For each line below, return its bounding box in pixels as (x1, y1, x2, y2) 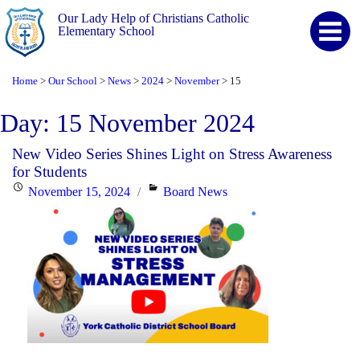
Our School (48, 75, 97, 87)
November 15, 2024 (28, 184, 130, 198)
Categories (146, 183, 201, 198)
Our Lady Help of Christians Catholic (58, 11, 250, 26)
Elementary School (58, 24, 155, 39)
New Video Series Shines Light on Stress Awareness (12, 145, 332, 162)
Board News (163, 184, 228, 198)
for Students (12, 162, 87, 180)
